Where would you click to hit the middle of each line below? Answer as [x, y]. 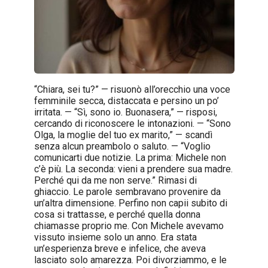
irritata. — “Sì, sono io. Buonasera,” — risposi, [125, 112]
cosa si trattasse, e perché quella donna [117, 214]
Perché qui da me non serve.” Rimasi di [115, 180]
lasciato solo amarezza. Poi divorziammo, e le [130, 260]
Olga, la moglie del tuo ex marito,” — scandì [123, 135]
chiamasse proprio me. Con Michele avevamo [129, 226]
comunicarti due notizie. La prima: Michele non [130, 157]
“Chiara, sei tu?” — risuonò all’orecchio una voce [132, 89]
